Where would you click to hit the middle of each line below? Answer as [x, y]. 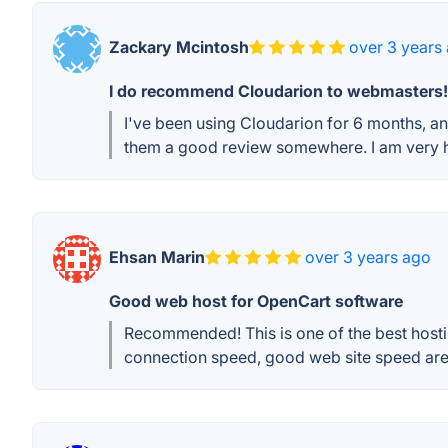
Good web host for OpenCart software [256, 301]
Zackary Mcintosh [179, 47]
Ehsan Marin [157, 257]
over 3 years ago [368, 257]
